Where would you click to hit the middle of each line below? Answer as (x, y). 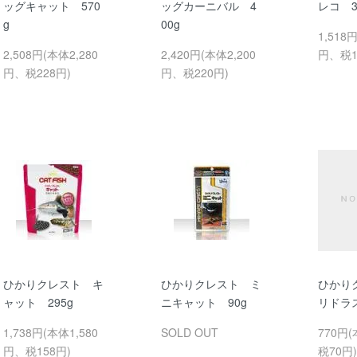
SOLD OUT (189, 332)
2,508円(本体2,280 (51, 54)
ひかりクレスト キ (53, 284)
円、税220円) (194, 72)
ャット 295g (38, 302)
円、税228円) (37, 72)
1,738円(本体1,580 (51, 332)
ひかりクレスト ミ (211, 284)
